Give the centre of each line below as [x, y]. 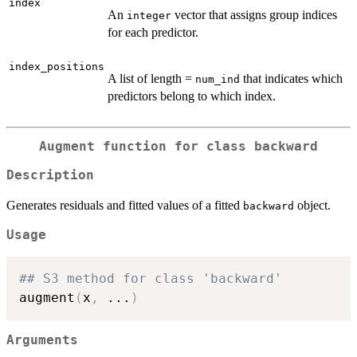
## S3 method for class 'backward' [151, 278]
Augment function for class [147, 146]
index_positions [57, 66]
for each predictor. [153, 32]
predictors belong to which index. [192, 96]
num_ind [218, 79]
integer [149, 15]
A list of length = [151, 78]
